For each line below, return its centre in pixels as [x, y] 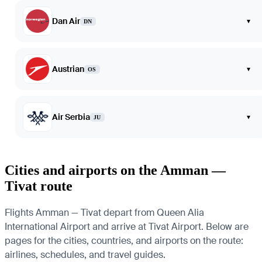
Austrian [68, 69]
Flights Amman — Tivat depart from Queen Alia [104, 212]
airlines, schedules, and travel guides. [85, 254]
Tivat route [39, 186]
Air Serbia [71, 117]
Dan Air [66, 21]
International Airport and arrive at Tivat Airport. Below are [127, 226]
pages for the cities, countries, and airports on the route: [124, 240]
